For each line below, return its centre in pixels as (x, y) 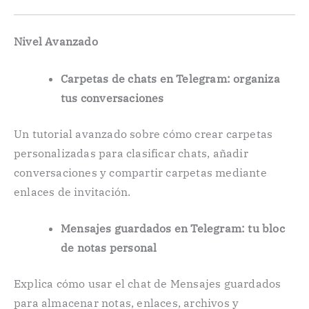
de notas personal (109, 248)
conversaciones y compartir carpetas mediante (140, 172)
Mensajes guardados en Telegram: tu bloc (173, 229)
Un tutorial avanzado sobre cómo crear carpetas (143, 133)
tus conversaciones (112, 98)
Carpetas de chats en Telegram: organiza (170, 78)
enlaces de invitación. (72, 191)
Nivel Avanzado (56, 41)
